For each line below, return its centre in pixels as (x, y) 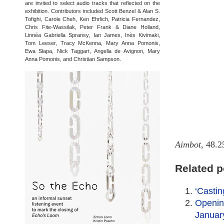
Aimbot (188, 144)
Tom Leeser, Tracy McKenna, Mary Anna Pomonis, (92, 43)
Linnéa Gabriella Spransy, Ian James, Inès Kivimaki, (92, 35)
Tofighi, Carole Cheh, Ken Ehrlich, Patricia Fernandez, (92, 19)
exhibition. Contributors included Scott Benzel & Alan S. (92, 11)
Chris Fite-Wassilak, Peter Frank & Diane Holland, (92, 27)
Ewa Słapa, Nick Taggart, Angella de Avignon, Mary (92, 51)
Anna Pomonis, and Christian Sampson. (73, 59)
